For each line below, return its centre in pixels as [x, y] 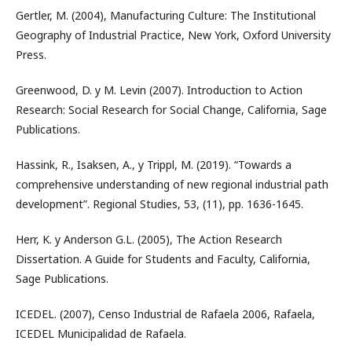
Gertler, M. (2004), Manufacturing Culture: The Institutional [166, 15]
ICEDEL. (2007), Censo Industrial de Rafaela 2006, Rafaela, [165, 314]
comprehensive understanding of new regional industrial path [172, 184]
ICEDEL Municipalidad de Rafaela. [101, 334]
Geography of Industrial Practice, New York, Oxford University [173, 35]
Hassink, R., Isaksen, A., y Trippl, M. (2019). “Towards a [154, 165]
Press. [31, 55]
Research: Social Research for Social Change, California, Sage [171, 110]
